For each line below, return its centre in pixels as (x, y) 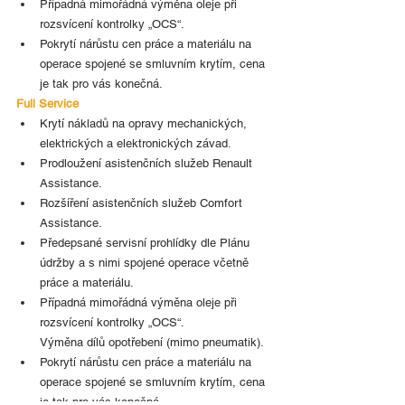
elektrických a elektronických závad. (136, 143)
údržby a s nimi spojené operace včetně (146, 262)
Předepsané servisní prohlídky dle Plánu (146, 242)
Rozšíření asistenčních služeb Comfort (143, 202)
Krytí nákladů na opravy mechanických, (145, 123)
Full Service (47, 103)
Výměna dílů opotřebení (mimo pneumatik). (152, 342)
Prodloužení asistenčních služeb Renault (148, 163)
